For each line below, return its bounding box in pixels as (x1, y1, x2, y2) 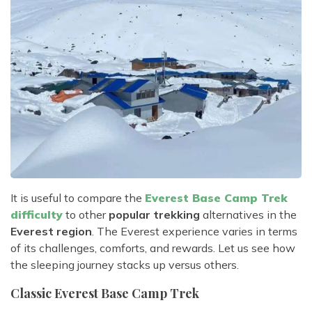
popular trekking (109, 208, 200, 222)
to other (63, 208, 109, 222)
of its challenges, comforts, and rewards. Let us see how (10, 241, 295, 256)
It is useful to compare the (10, 191, 145, 205)
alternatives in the (200, 208, 297, 222)
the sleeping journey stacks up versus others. (10, 258, 239, 272)
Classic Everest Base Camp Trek (10, 285, 199, 302)
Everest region (10, 224, 92, 239)
